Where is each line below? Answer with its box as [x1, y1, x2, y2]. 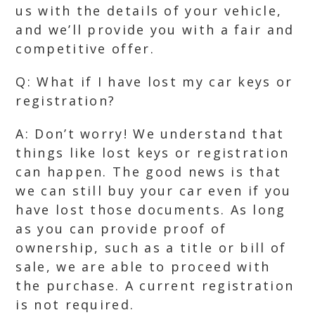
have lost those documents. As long [15, 201, 286, 218]
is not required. [15, 296, 135, 313]
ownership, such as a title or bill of [15, 239, 287, 256]
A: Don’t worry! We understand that [15, 125, 285, 142]
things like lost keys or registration [15, 144, 290, 161]
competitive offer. [15, 40, 155, 57]
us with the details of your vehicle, [15, 2, 283, 19]
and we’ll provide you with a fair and [15, 21, 295, 38]
